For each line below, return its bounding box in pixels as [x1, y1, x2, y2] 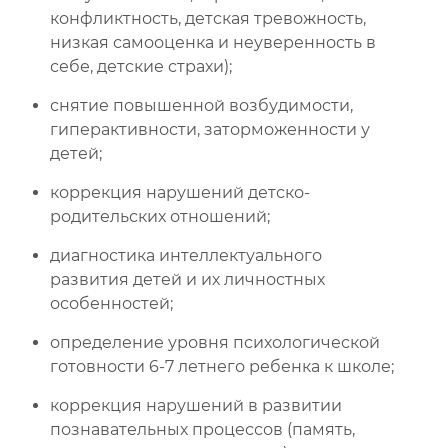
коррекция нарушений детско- [50, 183, 310, 202]
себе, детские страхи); [50, 57, 232, 76]
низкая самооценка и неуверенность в [50, 33, 376, 52]
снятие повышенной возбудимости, [50, 96, 353, 115]
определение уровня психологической [50, 333, 380, 352]
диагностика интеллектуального [50, 246, 322, 265]
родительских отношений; [50, 207, 270, 226]
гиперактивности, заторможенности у [50, 120, 370, 139]
